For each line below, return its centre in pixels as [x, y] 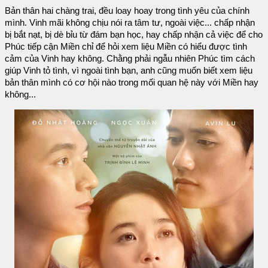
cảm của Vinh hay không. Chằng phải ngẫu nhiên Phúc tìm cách [130, 58]
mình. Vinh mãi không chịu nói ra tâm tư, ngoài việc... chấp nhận [130, 22]
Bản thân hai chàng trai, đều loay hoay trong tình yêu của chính [127, 10]
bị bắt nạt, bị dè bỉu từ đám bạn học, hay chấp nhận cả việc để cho [134, 34]
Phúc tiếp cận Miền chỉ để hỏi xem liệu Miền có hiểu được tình [126, 46]
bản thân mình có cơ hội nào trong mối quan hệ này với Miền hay [132, 82]
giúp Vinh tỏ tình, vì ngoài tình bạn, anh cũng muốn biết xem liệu [129, 70]
